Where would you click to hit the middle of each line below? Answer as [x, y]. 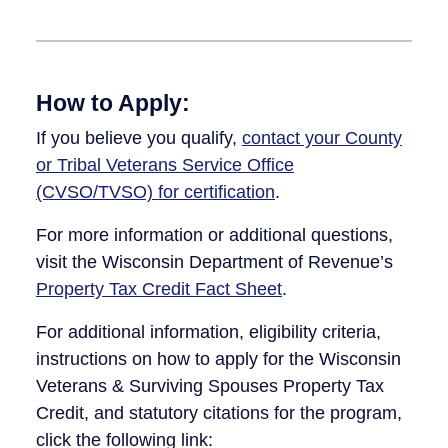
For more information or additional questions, [214, 234]
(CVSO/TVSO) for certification [155, 191]
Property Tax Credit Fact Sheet [159, 288]
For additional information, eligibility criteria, [208, 331]
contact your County [322, 137]
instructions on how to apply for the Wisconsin [218, 358]
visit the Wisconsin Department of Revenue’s [214, 261]
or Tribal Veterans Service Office [165, 164]
